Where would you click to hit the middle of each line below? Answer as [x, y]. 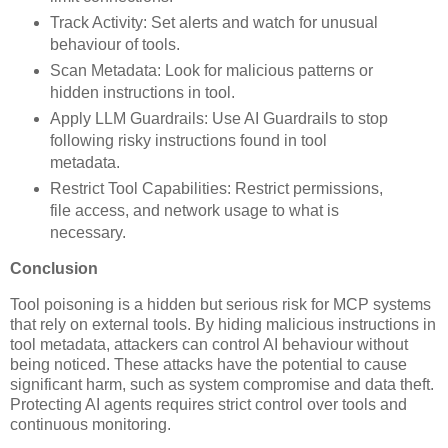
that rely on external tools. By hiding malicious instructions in [223, 325]
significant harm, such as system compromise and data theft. [222, 385]
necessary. [89, 232]
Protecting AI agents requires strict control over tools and [208, 405]
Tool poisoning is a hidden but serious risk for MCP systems [220, 305]
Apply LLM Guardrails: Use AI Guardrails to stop [218, 118]
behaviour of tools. [114, 44]
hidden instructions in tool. [142, 92]
